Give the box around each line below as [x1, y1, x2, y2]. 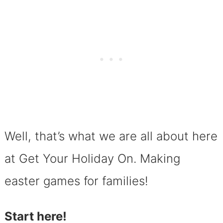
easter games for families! [4, 173, 152, 188]
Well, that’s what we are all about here [4, 128, 218, 143]
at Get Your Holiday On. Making [4, 151, 180, 166]
